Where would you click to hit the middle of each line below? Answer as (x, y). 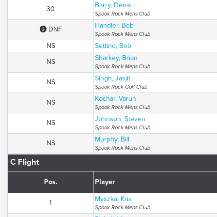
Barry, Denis (113, 5)
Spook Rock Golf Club (121, 87)
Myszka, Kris (113, 199)
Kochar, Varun (116, 99)
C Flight (25, 162)
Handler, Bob (114, 25)
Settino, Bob (113, 46)
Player (105, 182)
